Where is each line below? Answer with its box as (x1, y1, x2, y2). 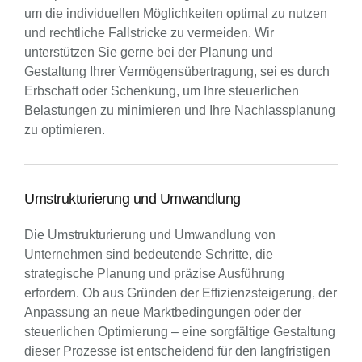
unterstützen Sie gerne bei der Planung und (24, 45, 273, 59)
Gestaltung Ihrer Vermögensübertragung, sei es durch (24, 65, 330, 78)
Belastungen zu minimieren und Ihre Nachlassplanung (24, 103, 335, 117)
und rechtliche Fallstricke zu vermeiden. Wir (24, 26, 274, 40)
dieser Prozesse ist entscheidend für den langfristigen (24, 344, 330, 358)
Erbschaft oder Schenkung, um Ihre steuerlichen (24, 84, 299, 98)
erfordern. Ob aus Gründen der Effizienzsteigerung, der (24, 286, 337, 300)
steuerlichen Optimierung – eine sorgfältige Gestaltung (24, 325, 335, 339)
